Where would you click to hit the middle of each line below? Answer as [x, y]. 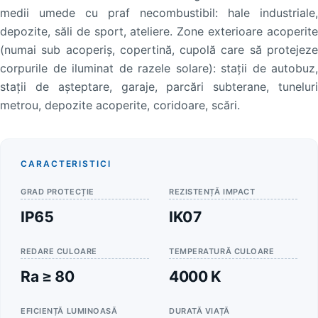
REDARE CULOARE [59, 252]
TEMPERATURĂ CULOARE [222, 252]
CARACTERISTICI [66, 164]
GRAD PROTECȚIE [57, 192]
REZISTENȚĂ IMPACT [212, 192]
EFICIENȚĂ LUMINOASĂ [69, 311]
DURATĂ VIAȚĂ [199, 311]
